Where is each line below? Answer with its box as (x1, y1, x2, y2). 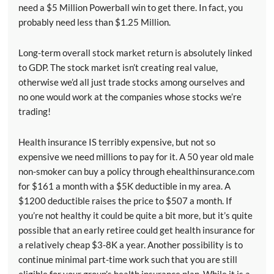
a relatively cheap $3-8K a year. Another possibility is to (18, 239, 243, 251)
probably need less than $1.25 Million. (18, 17, 171, 28)
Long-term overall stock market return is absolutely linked (18, 47, 252, 59)
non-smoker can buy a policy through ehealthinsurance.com (18, 166, 254, 177)
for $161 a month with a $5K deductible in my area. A (18, 180, 231, 192)
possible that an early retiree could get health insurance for (18, 224, 255, 236)
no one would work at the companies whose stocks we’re (18, 91, 242, 103)
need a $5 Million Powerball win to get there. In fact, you (18, 2, 243, 13)
